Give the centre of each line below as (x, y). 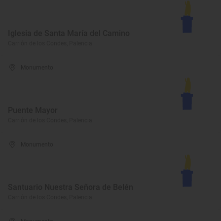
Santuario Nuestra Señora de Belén (71, 187)
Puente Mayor (33, 110)
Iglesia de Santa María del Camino (69, 33)
